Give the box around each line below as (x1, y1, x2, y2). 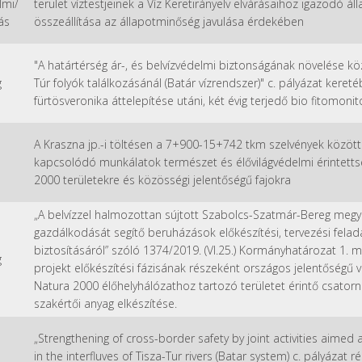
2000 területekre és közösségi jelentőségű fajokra (34, 171, 291, 187)
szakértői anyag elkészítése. (34, 295, 177, 311)
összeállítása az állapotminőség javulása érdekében (34, 13, 304, 29)
